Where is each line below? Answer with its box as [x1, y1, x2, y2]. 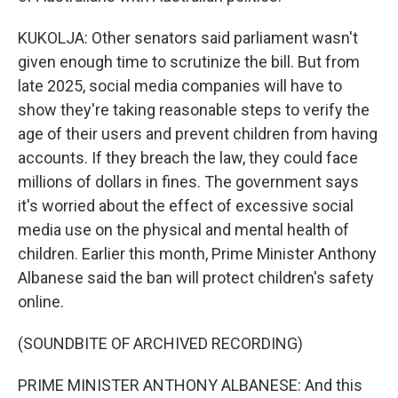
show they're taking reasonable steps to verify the [18, 100, 370, 119]
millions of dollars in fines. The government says [18, 172, 359, 191]
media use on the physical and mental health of [18, 220, 349, 239]
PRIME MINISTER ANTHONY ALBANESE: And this [18, 376, 362, 394]
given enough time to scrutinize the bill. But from [18, 52, 360, 71]
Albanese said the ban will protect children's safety [18, 268, 374, 287]
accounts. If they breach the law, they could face [18, 148, 358, 167]
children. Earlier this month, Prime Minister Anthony [18, 244, 377, 263]
